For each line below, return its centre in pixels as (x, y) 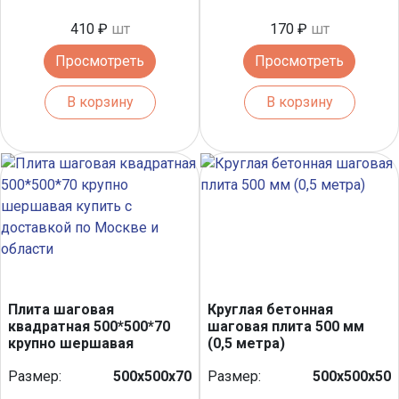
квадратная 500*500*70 (89, 326)
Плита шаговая (61, 309)
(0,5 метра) (246, 343)
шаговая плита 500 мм (286, 326)
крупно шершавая (71, 343)
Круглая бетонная (270, 309)
